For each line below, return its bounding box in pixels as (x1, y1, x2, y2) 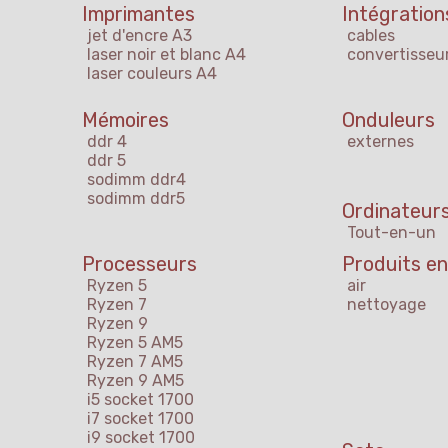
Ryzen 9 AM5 (87, 371, 184, 391)
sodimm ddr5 (87, 189, 185, 209)
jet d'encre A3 (87, 26, 192, 46)
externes (347, 132, 414, 152)
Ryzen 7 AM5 (87, 352, 183, 372)
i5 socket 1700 (87, 390, 194, 410)
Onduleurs (342, 108, 435, 133)
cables (347, 26, 395, 46)
